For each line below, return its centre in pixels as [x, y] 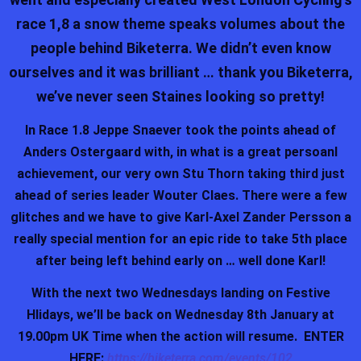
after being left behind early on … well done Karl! [180, 260]
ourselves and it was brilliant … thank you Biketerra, [180, 72]
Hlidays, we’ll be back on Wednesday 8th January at [180, 314]
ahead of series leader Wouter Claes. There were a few [180, 195]
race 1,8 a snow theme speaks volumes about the [180, 23]
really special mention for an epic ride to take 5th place [180, 239]
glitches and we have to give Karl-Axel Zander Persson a [180, 217]
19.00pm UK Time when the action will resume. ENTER [180, 336]
